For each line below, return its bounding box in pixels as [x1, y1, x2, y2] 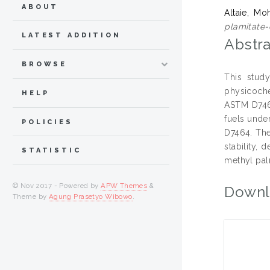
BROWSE [22, 60, 67, 69]
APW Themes [101, 181, 148, 190]
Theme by [13, 192, 49, 201]
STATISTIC [22, 146, 81, 155]
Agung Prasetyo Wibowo [48, 192, 133, 201]
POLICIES [22, 118, 73, 126]
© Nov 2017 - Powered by [13, 181, 101, 190]
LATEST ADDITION [22, 31, 121, 40]
